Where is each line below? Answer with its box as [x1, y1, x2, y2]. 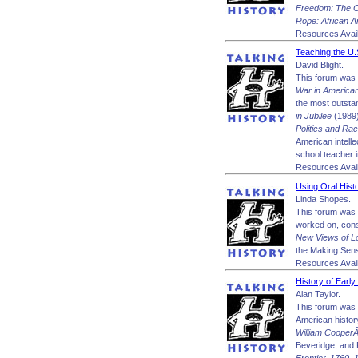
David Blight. [296, 60, 344, 70]
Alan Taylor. [296, 289, 340, 299]
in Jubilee [296, 111, 332, 121]
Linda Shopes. [296, 193, 351, 204]
